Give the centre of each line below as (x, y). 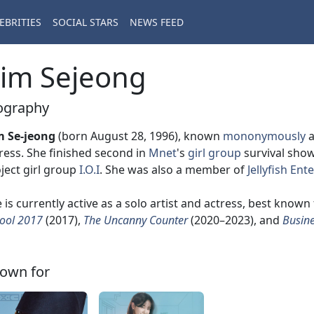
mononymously (264, 136)
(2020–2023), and (235, 220)
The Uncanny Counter (136, 220)
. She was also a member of (173, 170)
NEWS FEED (157, 22)
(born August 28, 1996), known (139, 136)
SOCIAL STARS (86, 22)
